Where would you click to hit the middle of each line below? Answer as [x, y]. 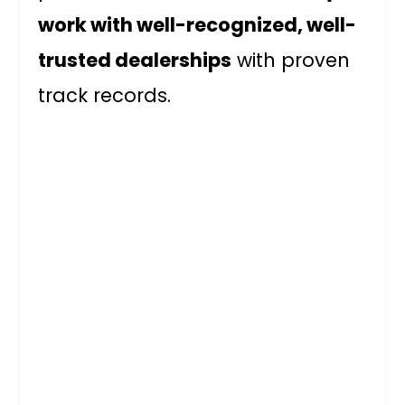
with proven [291, 61]
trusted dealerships [135, 61]
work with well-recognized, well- [198, 25]
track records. [105, 96]
